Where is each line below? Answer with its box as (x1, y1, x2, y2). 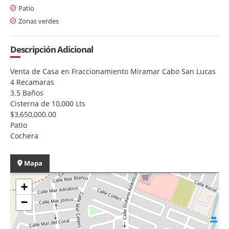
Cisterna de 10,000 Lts (10, 98, 85, 108)
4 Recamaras (10, 77, 54, 87)
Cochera (10, 130, 38, 141)
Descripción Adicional (10, 43, 93, 55)
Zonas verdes (18, 16, 59, 26)
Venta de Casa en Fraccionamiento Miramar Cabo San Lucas (10, 66, 216, 76)
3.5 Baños (10, 87, 43, 98)
